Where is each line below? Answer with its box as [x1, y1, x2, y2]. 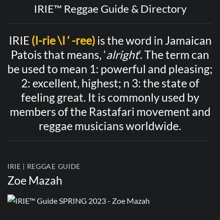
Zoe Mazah [7, 173, 62, 188]
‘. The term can [139, 48, 209, 62]
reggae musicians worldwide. [39, 119, 181, 133]
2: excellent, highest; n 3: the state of [21, 76, 199, 90]
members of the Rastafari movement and [9, 105, 211, 119]
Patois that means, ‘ [11, 48, 106, 62]
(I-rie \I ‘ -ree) [29, 33, 97, 48]
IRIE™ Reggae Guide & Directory [33, 2, 187, 16]
